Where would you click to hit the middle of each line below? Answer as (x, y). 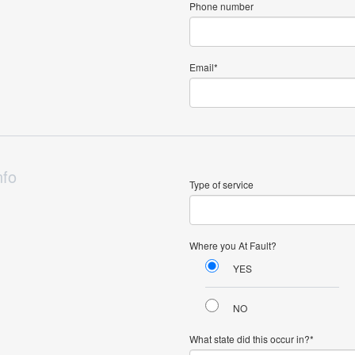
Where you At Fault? (233, 245)
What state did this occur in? (250, 339)
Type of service (221, 184)
